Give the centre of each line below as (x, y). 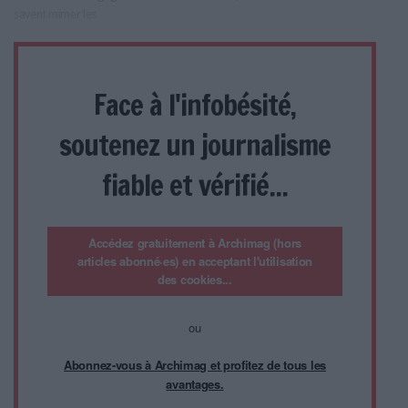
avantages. (195, 383)
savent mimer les (56, 14)
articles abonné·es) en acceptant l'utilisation (195, 260)
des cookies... (195, 279)
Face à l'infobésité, (195, 104)
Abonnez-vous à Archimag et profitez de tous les (195, 364)
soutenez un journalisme (195, 144)
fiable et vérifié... (195, 184)
